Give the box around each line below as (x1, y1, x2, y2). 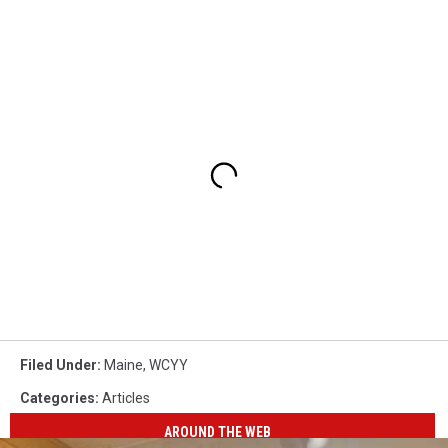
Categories (20, 389, 95, 406)
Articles (102, 389, 150, 406)
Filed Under (20, 356, 97, 373)
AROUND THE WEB (164, 424, 272, 440)
